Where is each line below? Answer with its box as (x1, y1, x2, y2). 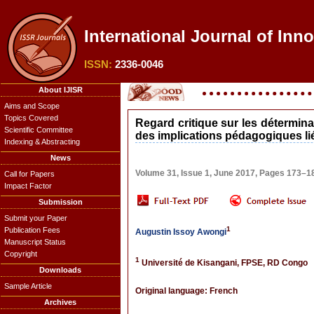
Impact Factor (4, 182, 52, 190)
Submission (38, 198, 83, 206)
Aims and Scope (4, 102, 60, 110)
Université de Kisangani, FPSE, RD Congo (139, 258, 308, 268)
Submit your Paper (4, 214, 67, 222)
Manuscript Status (4, 238, 66, 246)
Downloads (39, 266, 81, 274)
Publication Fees (4, 226, 60, 234)
